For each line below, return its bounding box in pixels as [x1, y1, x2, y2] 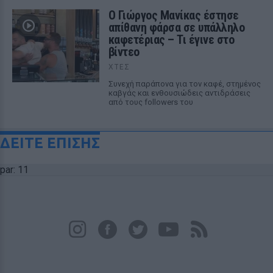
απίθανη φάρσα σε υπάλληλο [108, 20, 245, 35]
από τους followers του [108, 97, 193, 107]
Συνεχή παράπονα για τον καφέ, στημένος [108, 79, 261, 88]
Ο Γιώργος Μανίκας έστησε [108, 8, 239, 23]
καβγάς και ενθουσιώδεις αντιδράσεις [108, 88, 250, 97]
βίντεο [108, 44, 140, 59]
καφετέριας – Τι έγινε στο [108, 32, 235, 47]
